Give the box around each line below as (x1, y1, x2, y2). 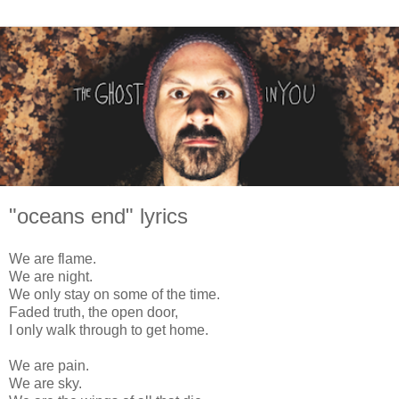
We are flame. (9, 250, 96, 266)
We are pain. (9, 357, 89, 373)
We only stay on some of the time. (9, 286, 220, 302)
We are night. (9, 268, 93, 284)
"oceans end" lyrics (9, 204, 188, 229)
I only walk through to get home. (9, 322, 208, 338)
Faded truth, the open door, (9, 304, 178, 320)
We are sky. (9, 375, 82, 391)
